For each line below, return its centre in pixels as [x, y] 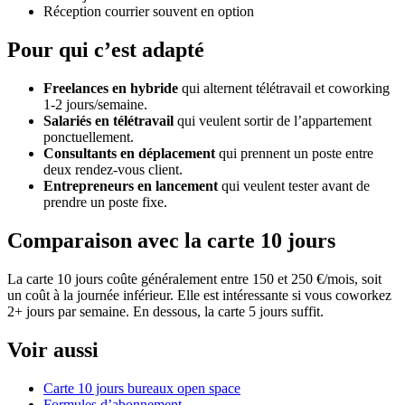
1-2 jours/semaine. [95, 105]
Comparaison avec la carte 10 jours [171, 240]
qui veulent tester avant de [294, 186]
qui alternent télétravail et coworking [284, 89]
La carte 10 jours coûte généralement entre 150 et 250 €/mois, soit [194, 278]
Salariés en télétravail [108, 121]
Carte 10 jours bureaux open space [142, 388]
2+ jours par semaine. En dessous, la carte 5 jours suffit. [165, 311]
